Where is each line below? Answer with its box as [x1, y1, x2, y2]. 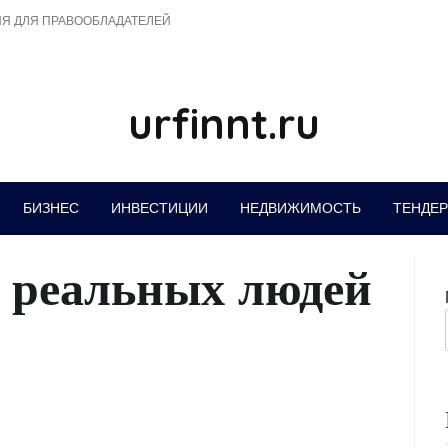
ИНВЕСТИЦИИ [110, 199, 208, 217]
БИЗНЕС [22, 199, 79, 217]
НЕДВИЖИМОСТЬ [239, 199, 361, 217]
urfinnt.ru [128, 97, 320, 150]
